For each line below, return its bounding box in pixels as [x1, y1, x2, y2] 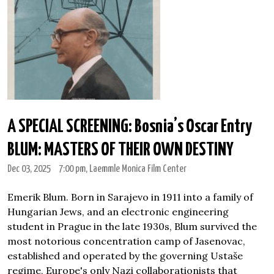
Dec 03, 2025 [7, 164, 51, 174]
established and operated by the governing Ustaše [7, 250, 243, 262]
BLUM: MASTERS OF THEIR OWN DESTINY [7, 141, 234, 159]
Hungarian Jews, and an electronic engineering [7, 206, 229, 218]
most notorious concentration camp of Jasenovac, [7, 235, 245, 247]
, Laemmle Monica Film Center [86, 164, 187, 174]
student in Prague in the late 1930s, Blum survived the [7, 220, 257, 232]
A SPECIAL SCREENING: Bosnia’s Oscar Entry [7, 117, 252, 136]
